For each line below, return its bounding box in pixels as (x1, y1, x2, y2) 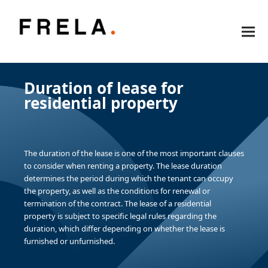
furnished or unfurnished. (24, 236, 115, 246)
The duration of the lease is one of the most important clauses (24, 148, 244, 159)
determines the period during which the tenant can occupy (24, 173, 233, 184)
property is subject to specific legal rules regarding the (24, 211, 217, 221)
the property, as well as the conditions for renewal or (24, 185, 210, 196)
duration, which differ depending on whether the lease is (24, 223, 225, 234)
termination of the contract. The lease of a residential (24, 198, 211, 209)
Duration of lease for (24, 77, 184, 99)
